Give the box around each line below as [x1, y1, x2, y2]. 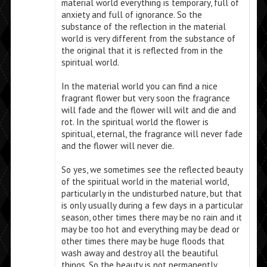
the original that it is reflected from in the [61, 45, 223, 57]
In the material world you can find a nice [61, 80, 218, 92]
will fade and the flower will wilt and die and [61, 104, 236, 116]
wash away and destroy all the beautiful [61, 247, 218, 259]
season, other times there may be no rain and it [61, 212, 242, 223]
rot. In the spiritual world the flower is [61, 116, 209, 128]
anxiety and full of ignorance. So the [61, 9, 202, 21]
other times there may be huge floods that [61, 235, 225, 247]
